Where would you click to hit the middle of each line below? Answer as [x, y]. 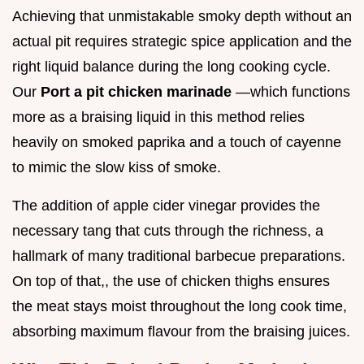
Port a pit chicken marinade [138, 92]
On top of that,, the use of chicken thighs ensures [171, 282]
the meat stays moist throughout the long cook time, [180, 307]
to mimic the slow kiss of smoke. [117, 168]
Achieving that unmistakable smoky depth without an [182, 17]
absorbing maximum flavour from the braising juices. [181, 332]
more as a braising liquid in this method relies [158, 117]
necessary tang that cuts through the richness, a [168, 231]
